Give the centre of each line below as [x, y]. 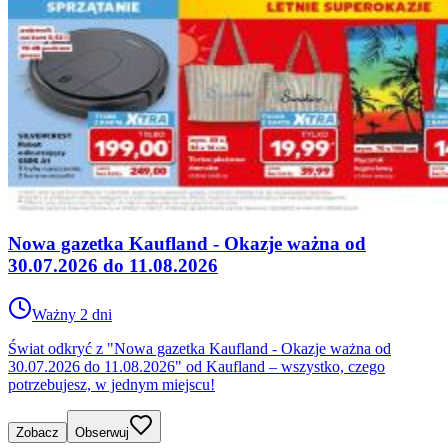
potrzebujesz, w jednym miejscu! [111, 385]
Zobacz [37, 433]
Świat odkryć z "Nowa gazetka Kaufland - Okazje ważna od [199, 349]
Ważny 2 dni [72, 315]
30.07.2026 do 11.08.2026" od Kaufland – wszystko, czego [196, 367]
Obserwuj [102, 433]
